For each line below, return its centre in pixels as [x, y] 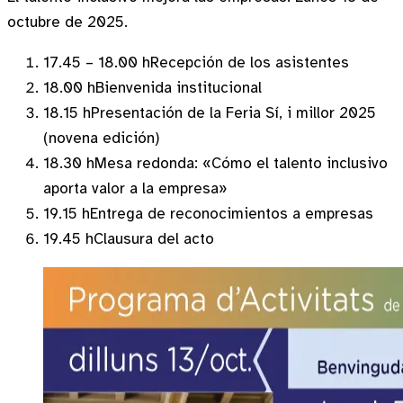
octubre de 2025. [67, 22]
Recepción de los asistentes [250, 62]
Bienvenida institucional [179, 87]
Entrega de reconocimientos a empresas [232, 213]
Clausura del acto [154, 238]
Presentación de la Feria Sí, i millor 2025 [233, 112]
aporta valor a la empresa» [135, 188]
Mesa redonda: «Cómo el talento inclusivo [241, 163]
